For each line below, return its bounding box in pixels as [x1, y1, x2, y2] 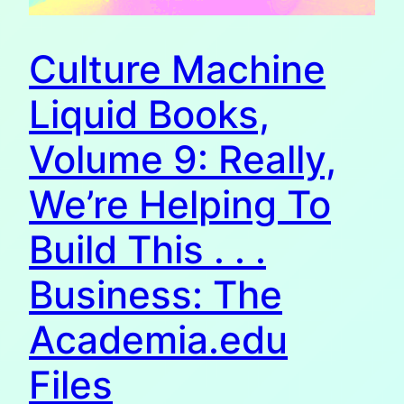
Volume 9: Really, [29, 135, 336, 182]
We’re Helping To [29, 180, 331, 227]
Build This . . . [29, 225, 266, 272]
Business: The [29, 271, 282, 317]
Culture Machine [29, 45, 326, 92]
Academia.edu [29, 316, 288, 363]
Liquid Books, [29, 90, 270, 137]
